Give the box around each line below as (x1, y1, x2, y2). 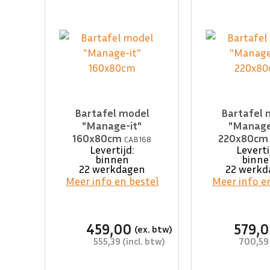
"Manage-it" (82, 119, 142, 133)
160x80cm (72, 131, 125, 145)
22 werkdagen (78, 162, 145, 176)
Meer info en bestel (65, 174, 159, 188)
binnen (95, 152, 129, 166)
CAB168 (124, 134, 152, 145)
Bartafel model (74, 106, 149, 120)
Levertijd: (90, 143, 134, 157)
